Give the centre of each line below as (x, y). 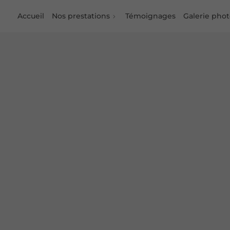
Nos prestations (81, 16)
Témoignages (150, 16)
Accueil (31, 16)
